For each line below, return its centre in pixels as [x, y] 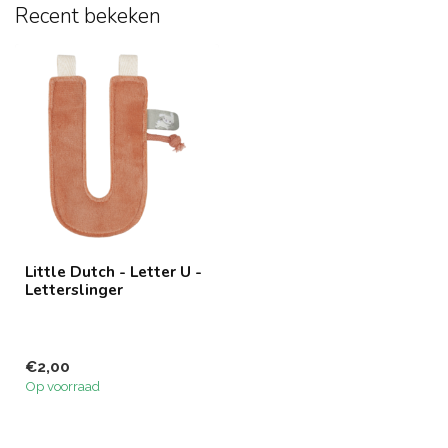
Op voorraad [62, 386]
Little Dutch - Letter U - [113, 271]
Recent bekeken [88, 16]
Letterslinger [74, 289]
